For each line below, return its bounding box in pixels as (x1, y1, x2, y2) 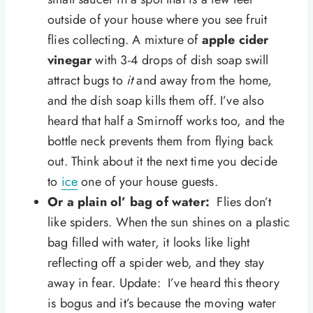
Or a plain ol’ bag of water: (48, 193, 210, 212)
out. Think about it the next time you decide (48, 152, 277, 171)
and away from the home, (136, 71, 272, 90)
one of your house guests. (78, 173, 218, 191)
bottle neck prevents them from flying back (48, 132, 274, 151)
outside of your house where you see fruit (48, 10, 268, 29)
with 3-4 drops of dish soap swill (92, 51, 269, 70)
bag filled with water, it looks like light (48, 233, 250, 252)
